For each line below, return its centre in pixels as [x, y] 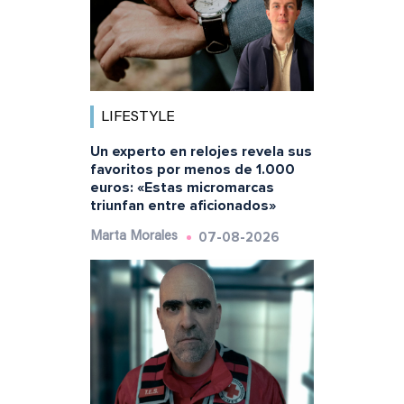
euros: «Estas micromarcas [182, 187]
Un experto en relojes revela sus [201, 151]
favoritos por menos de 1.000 [192, 169]
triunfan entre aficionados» [183, 205]
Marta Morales [133, 236]
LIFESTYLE [138, 117]
